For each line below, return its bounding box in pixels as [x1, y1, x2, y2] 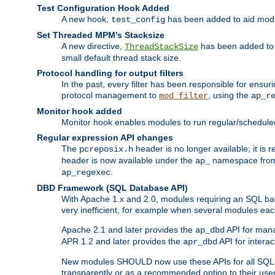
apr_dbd [183, 236, 217, 247]
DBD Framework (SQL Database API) [37, 182, 188, 193]
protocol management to [61, 90, 159, 100]
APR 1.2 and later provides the [61, 236, 183, 246]
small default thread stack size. [61, 52, 181, 63]
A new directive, [61, 41, 125, 51]
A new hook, [61, 14, 111, 24]
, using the [208, 90, 251, 100]
